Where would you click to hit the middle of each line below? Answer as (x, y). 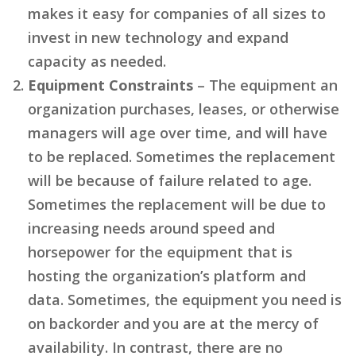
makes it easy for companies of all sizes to (177, 13)
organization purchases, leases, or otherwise (184, 108)
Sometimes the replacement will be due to (177, 204)
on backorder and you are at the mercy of (173, 323)
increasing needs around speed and (151, 228)
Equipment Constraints (110, 85)
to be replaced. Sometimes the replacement (182, 156)
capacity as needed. (97, 61)
